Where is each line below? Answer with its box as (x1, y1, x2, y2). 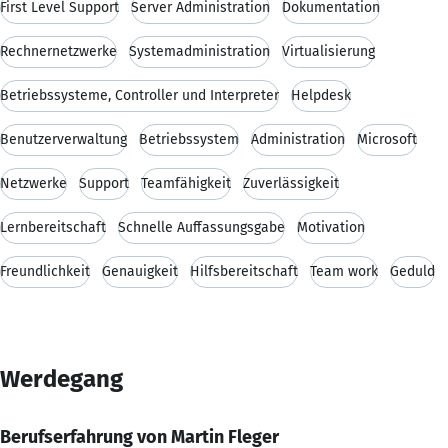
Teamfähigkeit (141, 174, 231, 192)
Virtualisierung (282, 42, 375, 60)
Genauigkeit (102, 262, 178, 280)
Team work (310, 262, 378, 280)
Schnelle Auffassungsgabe (118, 218, 285, 236)
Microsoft (357, 130, 417, 148)
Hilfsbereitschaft (190, 262, 298, 280)
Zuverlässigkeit (243, 174, 339, 192)
